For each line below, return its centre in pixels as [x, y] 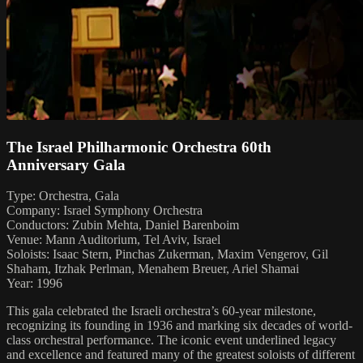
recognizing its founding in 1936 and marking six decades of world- [179, 326]
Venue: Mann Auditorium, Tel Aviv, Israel [113, 240]
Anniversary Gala [66, 164]
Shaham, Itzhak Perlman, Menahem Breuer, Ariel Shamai [153, 269]
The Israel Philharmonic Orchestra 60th [139, 147]
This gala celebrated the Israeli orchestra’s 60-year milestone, [161, 311]
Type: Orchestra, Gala [63, 196]
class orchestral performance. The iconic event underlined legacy [171, 340]
